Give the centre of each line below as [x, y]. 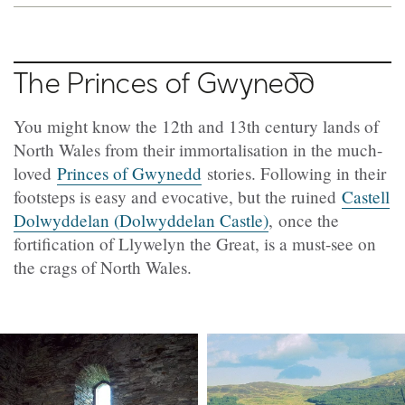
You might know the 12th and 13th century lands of [196, 126]
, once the [304, 220]
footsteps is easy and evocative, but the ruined [178, 196]
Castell [366, 196]
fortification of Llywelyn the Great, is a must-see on [195, 243]
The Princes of [105, 82]
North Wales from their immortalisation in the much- [198, 149]
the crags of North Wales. [103, 267]
